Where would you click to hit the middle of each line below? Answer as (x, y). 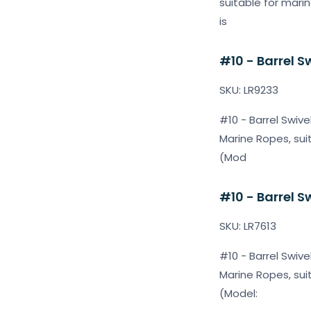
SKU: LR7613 (248, 226)
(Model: (238, 293)
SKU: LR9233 (249, 90)
